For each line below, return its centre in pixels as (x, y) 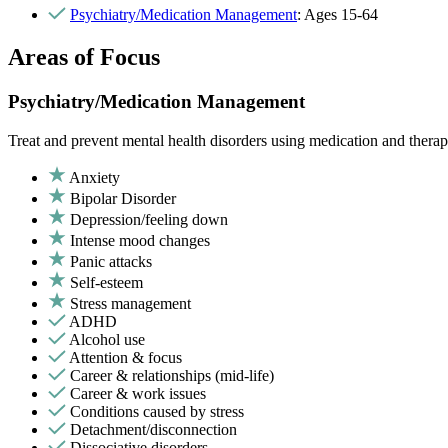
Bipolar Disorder (123, 198)
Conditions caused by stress (157, 411)
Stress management (130, 303)
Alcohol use (107, 339)
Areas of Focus (84, 57)
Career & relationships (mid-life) (172, 375)
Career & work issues (138, 393)
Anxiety (94, 177)
